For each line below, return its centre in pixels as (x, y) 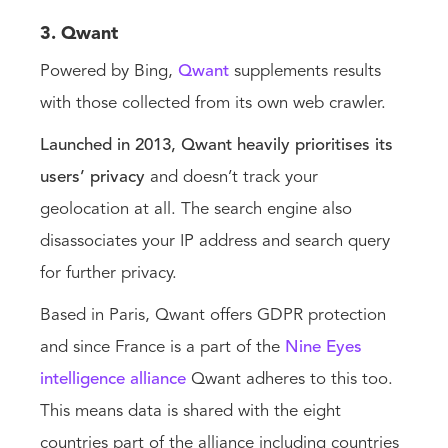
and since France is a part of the (162, 348)
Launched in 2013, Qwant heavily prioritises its (216, 146)
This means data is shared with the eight (190, 412)
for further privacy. (111, 274)
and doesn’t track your (231, 178)
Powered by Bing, (109, 72)
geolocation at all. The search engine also (196, 210)
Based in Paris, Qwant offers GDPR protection (213, 316)
